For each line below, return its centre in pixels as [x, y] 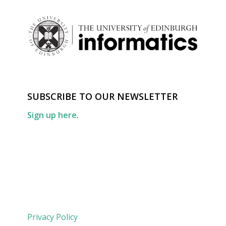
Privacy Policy [52, 217]
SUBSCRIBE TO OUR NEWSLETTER [102, 96]
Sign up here [52, 115]
